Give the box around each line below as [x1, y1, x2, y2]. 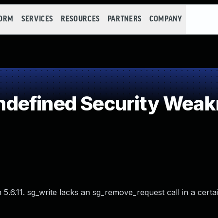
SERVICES [21, 15, 54, 23]
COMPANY [149, 15, 182, 23]
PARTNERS [107, 15, 142, 23]
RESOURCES [61, 15, 100, 23]
